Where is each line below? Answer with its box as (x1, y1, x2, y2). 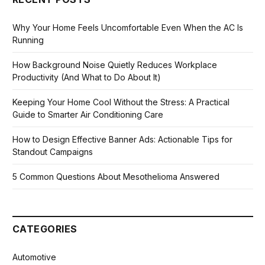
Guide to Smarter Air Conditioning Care (12, 109, 163, 120)
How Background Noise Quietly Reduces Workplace (12, 60, 217, 70)
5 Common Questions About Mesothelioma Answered (12, 172, 219, 182)
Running (12, 35, 44, 46)
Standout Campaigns (12, 147, 93, 157)
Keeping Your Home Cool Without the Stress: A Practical (12, 97, 230, 108)
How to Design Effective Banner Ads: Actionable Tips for (12, 134, 232, 145)
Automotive (12, 252, 56, 263)
